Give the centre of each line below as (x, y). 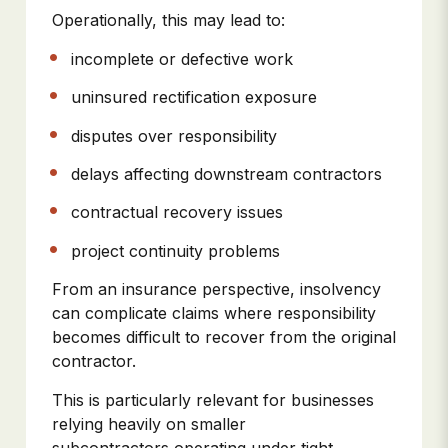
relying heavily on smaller (149, 423)
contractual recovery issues (180, 212)
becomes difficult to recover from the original (224, 337)
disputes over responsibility (177, 135)
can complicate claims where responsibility (214, 313)
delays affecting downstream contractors (229, 174)
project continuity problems (178, 250)
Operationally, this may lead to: (168, 20)
